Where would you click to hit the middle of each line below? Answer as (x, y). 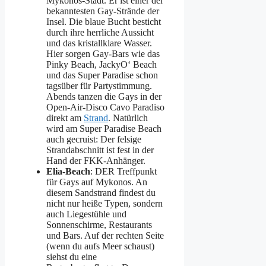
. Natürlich (128, 118)
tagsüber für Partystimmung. (99, 85)
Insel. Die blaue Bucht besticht (104, 21)
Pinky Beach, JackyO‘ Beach (102, 64)
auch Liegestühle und (86, 214)
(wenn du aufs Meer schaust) (100, 246)
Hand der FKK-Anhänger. (96, 160)
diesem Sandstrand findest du (101, 192)
